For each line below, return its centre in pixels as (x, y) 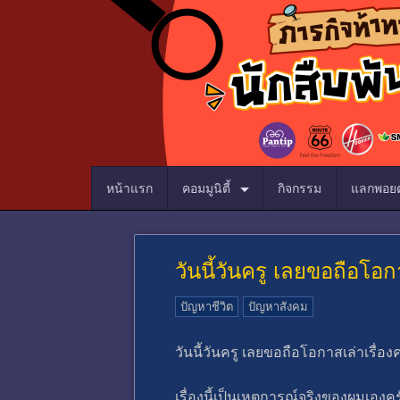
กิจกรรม (300, 188)
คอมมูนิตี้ (208, 188)
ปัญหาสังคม (278, 307)
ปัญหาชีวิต (207, 307)
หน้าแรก (129, 188)
